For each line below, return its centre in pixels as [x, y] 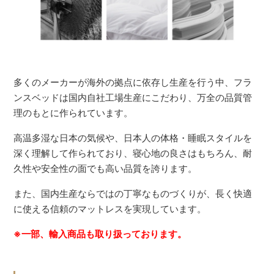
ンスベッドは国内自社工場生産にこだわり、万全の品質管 [133, 97]
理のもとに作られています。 [73, 113]
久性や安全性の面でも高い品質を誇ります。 [106, 168]
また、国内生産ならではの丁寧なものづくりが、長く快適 [133, 193]
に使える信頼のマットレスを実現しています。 [110, 209]
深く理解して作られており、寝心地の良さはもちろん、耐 [133, 153]
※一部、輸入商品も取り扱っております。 [100, 234]
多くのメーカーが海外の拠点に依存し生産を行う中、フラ [133, 82]
